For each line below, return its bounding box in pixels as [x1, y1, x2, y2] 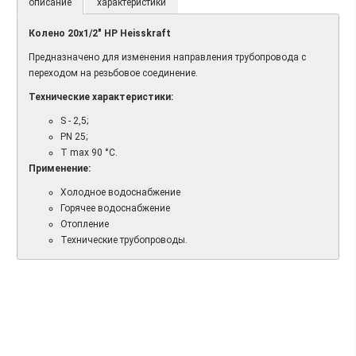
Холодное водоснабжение [60, 187, 180, 199]
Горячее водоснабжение [60, 203, 170, 215]
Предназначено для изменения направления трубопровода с [29, 52, 306, 64]
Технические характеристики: [29, 91, 173, 103]
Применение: [29, 163, 91, 175]
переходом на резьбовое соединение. [29, 68, 200, 79]
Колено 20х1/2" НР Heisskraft [29, 28, 171, 40]
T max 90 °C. [60, 147, 118, 159]
